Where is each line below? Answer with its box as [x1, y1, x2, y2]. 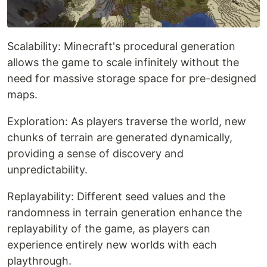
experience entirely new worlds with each [7, 238, 217, 252]
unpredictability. [7, 163, 88, 176]
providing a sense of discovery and [7, 147, 184, 160]
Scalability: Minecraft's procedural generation [7, 40, 235, 53]
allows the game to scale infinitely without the [7, 56, 239, 69]
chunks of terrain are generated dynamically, [7, 131, 232, 144]
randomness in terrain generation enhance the [7, 206, 242, 219]
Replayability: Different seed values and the [7, 190, 225, 203]
